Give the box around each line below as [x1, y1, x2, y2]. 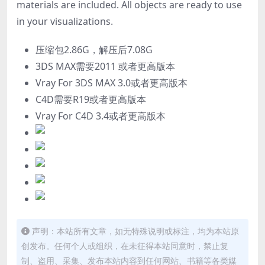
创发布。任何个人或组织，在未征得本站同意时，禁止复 [21, 240, 228, 251]
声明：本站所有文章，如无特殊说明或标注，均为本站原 [32, 225, 239, 237]
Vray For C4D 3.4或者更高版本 [35, 109, 166, 122]
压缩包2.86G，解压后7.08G [35, 43, 153, 56]
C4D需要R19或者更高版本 [35, 93, 146, 106]
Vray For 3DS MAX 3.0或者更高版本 [35, 76, 188, 89]
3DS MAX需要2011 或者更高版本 [35, 60, 175, 73]
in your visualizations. [17, 15, 113, 28]
